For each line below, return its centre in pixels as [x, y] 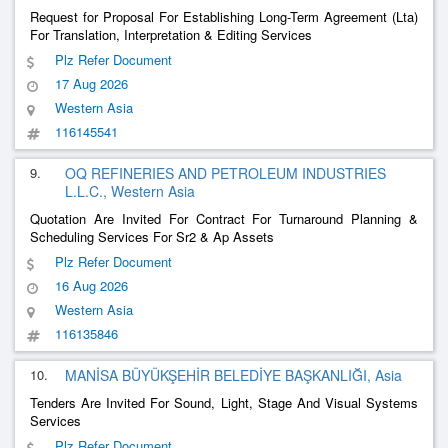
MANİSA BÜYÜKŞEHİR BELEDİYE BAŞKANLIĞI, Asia [233, 375]
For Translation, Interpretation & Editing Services [171, 34]
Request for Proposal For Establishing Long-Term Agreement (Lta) [224, 16]
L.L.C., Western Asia [130, 191]
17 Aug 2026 [91, 83]
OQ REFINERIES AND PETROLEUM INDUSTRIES [225, 173]
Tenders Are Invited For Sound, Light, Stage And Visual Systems [224, 402]
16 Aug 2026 [91, 285]
